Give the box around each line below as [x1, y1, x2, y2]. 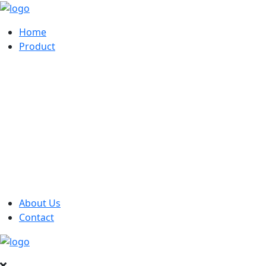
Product [19, 39, 55, 53]
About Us [19, 196, 61, 210]
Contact [19, 210, 54, 224]
